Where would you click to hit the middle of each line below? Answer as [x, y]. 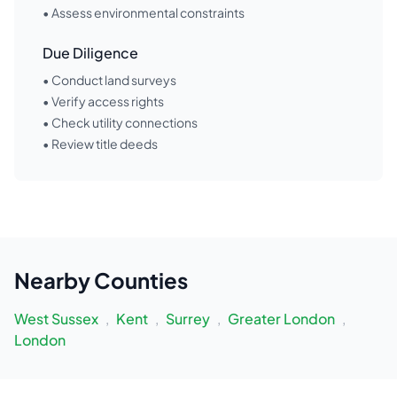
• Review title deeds [100, 144]
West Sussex [56, 319]
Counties [141, 280]
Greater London [281, 319]
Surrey [188, 319]
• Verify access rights [103, 101]
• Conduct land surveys [109, 80]
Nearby [54, 280]
